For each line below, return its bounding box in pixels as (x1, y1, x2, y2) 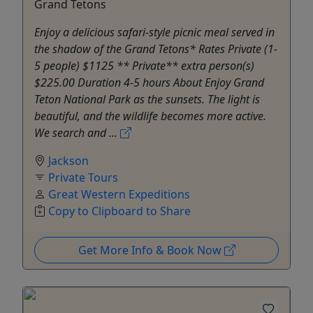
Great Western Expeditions (48, 186, 190, 202)
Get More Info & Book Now (78, 242, 224, 258)
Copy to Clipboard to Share (48, 203, 191, 219)
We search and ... (34, 124, 120, 140)
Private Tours (48, 169, 118, 185)
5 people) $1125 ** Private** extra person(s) (34, 57, 254, 73)
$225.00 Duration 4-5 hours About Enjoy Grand (34, 74, 264, 90)
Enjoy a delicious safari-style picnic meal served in (34, 24, 275, 40)
